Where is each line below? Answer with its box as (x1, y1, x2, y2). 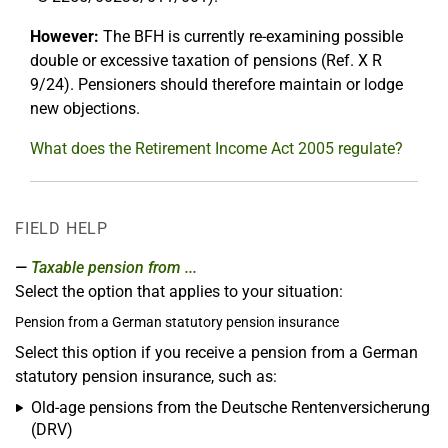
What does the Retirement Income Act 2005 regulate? (30, 138, 403, 158)
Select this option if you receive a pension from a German (15, 342, 418, 362)
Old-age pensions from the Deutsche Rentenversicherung (31, 397, 430, 417)
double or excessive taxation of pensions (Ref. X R (30, 50, 382, 70)
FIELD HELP (15, 218, 108, 238)
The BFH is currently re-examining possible (99, 26, 403, 46)
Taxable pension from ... (31, 257, 197, 277)
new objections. (30, 98, 140, 118)
